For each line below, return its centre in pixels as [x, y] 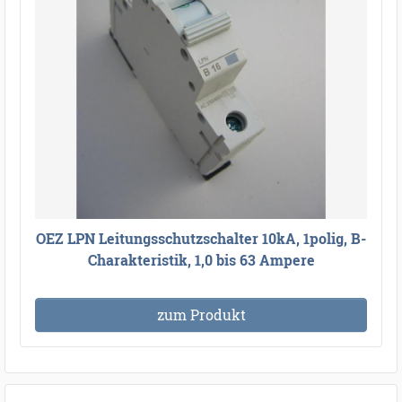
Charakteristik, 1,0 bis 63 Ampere [201, 260]
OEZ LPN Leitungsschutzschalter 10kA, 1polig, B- [201, 239]
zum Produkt [201, 315]
